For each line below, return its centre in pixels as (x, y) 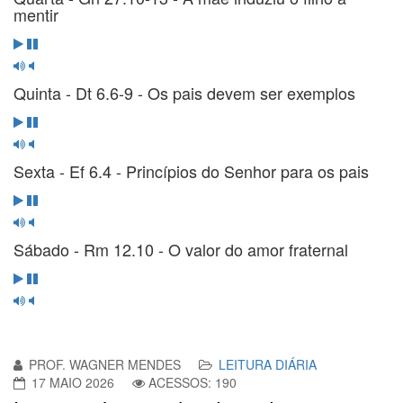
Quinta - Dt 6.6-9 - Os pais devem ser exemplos (184, 92)
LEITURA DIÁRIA (268, 364)
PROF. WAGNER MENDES (105, 364)
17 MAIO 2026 (73, 382)
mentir (36, 14)
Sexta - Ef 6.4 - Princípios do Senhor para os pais (191, 170)
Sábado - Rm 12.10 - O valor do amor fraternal (181, 249)
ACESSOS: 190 (193, 382)
